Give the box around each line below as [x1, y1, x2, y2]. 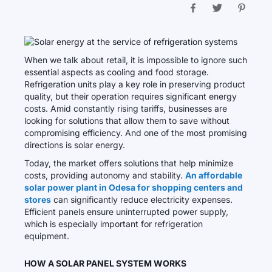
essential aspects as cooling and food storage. [24, 67, 209, 77]
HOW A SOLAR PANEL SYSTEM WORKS [24, 258, 186, 268]
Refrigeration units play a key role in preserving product [24, 79, 245, 89]
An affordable [185, 170, 242, 180]
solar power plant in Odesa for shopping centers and [24, 182, 243, 192]
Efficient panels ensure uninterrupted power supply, [24, 206, 228, 217]
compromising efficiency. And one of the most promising [24, 127, 247, 138]
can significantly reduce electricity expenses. [51, 194, 233, 205]
